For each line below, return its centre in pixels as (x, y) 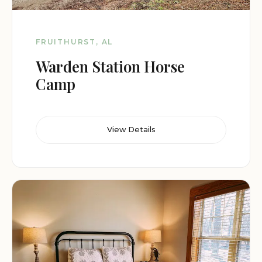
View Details (131, 130)
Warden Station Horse (110, 66)
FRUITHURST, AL (75, 42)
